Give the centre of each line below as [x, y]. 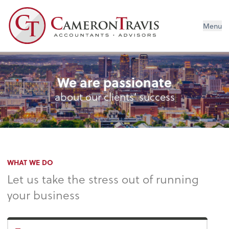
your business [44, 194]
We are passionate [114, 82]
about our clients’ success [114, 96]
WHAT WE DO [30, 162]
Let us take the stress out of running [103, 179]
